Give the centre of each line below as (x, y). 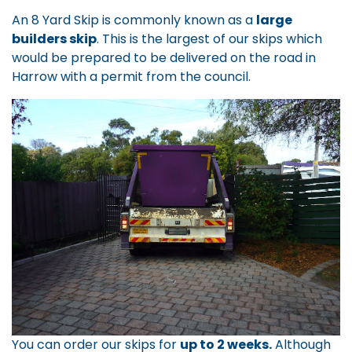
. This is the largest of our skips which (209, 39)
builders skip (54, 39)
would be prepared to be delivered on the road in (164, 58)
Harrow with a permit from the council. (131, 77)
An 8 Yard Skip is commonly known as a (134, 20)
